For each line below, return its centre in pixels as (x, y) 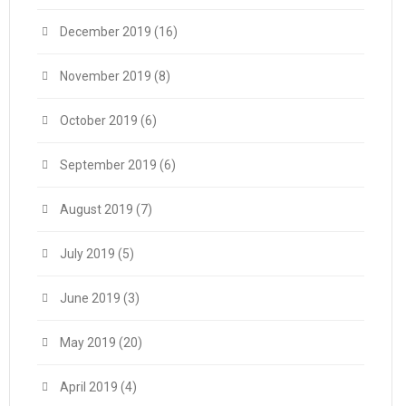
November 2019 (106, 76)
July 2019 (87, 254)
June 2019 (90, 298)
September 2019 (108, 165)
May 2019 (88, 343)
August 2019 (97, 209)
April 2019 (89, 387)
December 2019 (106, 32)
